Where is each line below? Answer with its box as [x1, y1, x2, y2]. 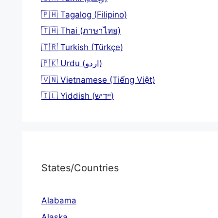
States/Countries [41, 162, 119, 174]
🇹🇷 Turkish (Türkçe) [41, 42, 123, 52]
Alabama [41, 196, 76, 205]
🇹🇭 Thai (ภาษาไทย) [41, 26, 121, 36]
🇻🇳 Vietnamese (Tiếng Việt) [41, 74, 155, 85]
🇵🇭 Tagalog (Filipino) [41, 9, 127, 19]
